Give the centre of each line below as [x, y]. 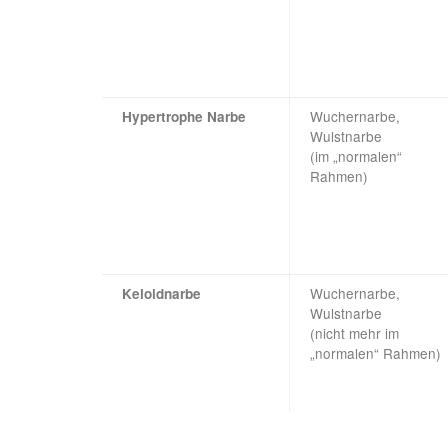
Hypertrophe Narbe [184, 117]
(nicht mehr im [354, 333]
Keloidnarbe [161, 294]
